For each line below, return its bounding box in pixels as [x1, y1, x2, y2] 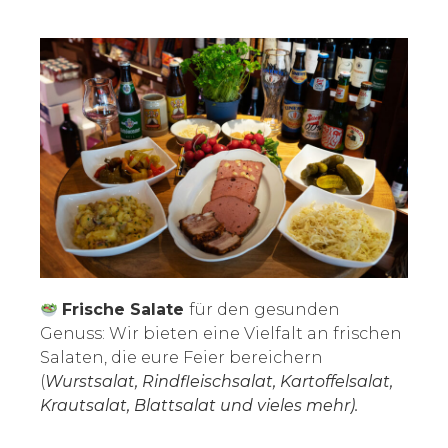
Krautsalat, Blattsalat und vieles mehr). [40, 396, 358, 416]
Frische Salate [62, 300, 190, 320]
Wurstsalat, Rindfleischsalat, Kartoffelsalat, [45, 372, 393, 392]
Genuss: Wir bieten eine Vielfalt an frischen [40, 324, 402, 344]
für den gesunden [189, 300, 341, 320]
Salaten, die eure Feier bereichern [40, 348, 323, 368]
